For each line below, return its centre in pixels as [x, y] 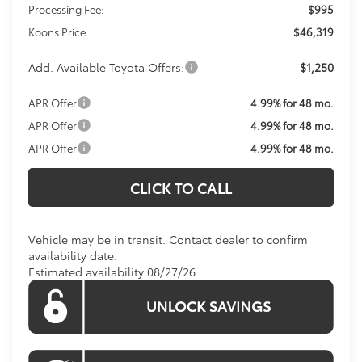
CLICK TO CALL [181, 187]
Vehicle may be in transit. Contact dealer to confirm [168, 239]
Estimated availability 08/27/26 [112, 271]
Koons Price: [59, 31]
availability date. [73, 255]
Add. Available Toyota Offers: [107, 67]
